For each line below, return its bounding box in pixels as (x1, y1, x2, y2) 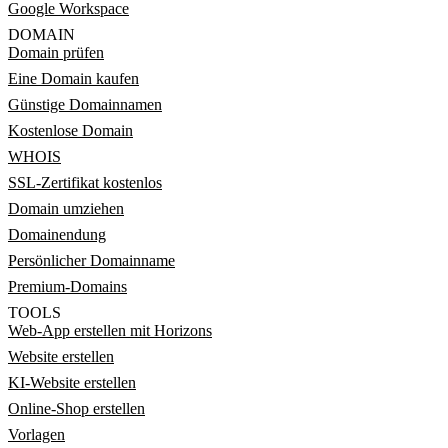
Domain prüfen (8, 44, 104, 61)
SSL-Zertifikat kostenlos (8, 174, 162, 191)
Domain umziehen (8, 200, 124, 217)
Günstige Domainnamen (8, 96, 162, 113)
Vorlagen (8, 426, 65, 443)
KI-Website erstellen (8, 374, 136, 391)
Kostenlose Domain (8, 122, 133, 139)
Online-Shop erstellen (8, 400, 145, 417)
